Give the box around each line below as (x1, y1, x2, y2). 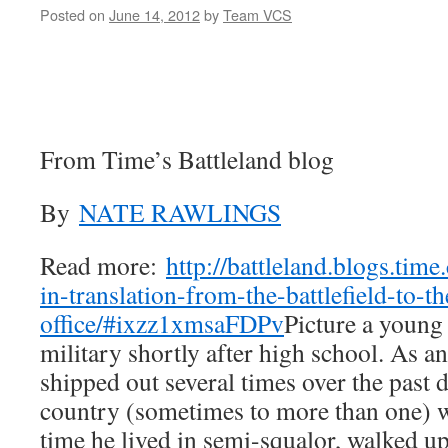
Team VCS (223, 4, 292, 25)
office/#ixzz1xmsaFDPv (40, 306, 284, 340)
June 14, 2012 (109, 4, 200, 25)
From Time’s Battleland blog (40, 142, 334, 176)
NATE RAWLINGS (79, 195, 281, 229)
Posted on (40, 4, 105, 25)
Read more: (40, 248, 166, 282)
